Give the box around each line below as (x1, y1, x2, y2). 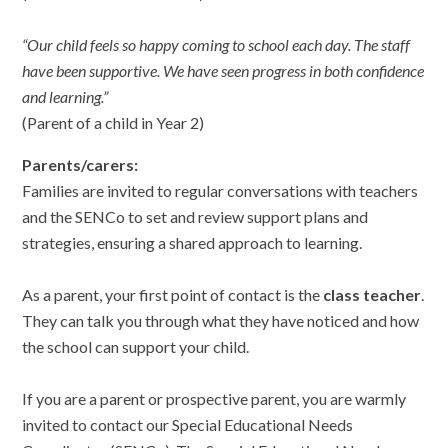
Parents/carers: (22, 155, 139, 175)
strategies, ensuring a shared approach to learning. (22, 233, 363, 253)
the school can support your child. (22, 337, 253, 357)
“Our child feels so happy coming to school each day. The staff (22, 35, 411, 55)
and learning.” (22, 87, 112, 107)
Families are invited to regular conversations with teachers (22, 181, 419, 201)
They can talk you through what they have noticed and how (22, 311, 420, 331)
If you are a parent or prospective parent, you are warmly (22, 389, 407, 409)
